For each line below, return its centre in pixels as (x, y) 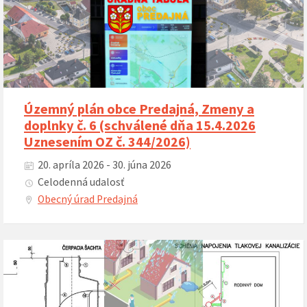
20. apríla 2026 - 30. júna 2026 (105, 165)
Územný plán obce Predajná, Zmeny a (139, 109)
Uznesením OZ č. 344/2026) (107, 142)
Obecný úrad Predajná (88, 199)
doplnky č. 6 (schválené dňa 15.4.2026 (140, 126)
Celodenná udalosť (81, 182)
